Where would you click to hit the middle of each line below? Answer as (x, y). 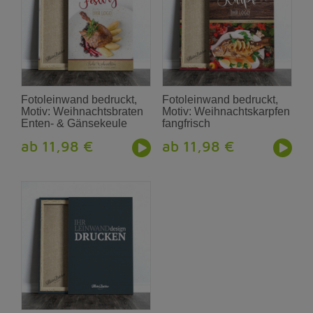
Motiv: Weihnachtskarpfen (226, 111)
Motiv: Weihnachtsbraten (82, 111)
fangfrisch (187, 123)
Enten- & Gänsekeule (74, 123)
